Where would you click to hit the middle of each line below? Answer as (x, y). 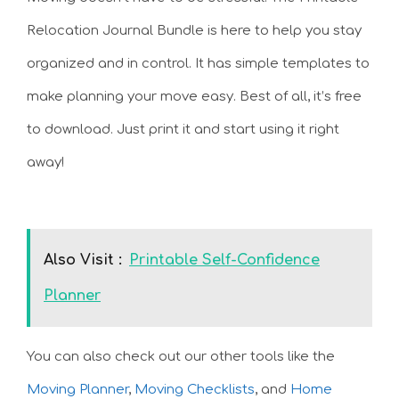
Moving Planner (77, 389)
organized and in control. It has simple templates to (198, 64)
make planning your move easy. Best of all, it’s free (194, 97)
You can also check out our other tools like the (181, 356)
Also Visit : (83, 260)
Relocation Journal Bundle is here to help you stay (194, 31)
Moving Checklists (195, 389)
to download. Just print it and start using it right (183, 130)
